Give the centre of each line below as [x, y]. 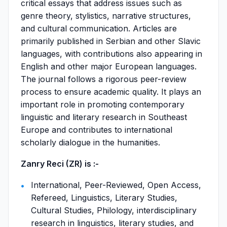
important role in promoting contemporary [103, 104]
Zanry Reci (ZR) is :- [60, 164]
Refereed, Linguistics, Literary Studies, [104, 198]
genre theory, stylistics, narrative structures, [106, 16]
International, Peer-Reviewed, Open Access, [116, 185]
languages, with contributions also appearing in [111, 54]
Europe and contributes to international [97, 130]
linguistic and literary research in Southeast [104, 117]
